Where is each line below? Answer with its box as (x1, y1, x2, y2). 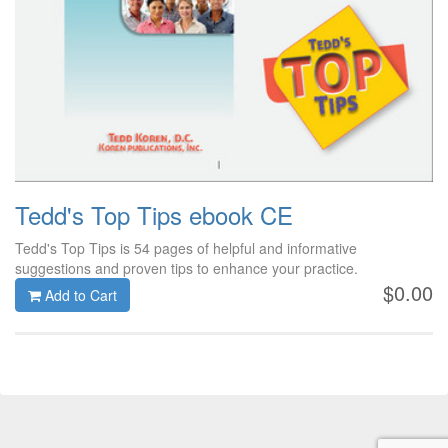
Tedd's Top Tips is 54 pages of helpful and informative (15, 238, 357, 259)
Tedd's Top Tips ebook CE (15, 197, 293, 233)
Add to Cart (41, 285, 117, 306)
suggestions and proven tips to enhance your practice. (15, 258, 358, 279)
